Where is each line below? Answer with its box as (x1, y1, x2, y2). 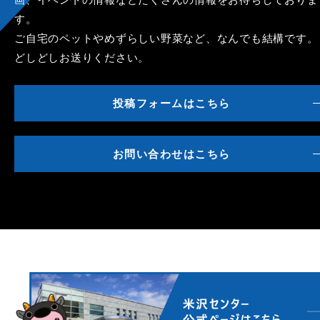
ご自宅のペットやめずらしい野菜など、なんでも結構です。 (14, 32, 319, 45)
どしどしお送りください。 (14, 51, 149, 64)
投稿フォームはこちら (112, 97, 231, 110)
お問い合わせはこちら (112, 148, 231, 161)
